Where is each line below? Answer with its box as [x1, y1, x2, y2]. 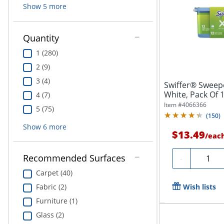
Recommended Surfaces [22, 152, 125, 164]
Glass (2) [35, 210, 64, 220]
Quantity [22, 31, 59, 44]
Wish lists [182, 181, 216, 191]
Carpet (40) [35, 168, 72, 178]
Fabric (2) [35, 182, 66, 192]
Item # [163, 100, 182, 109]
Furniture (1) [35, 196, 77, 206]
